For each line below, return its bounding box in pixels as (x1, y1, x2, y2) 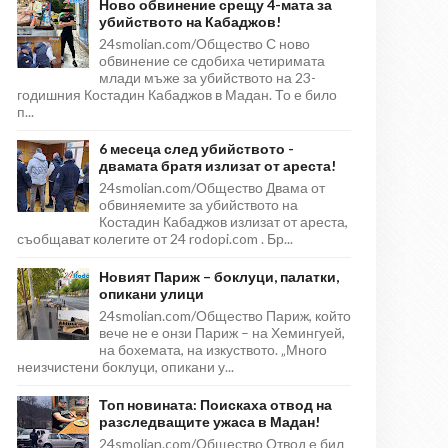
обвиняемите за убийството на (99, 196, 298, 214)
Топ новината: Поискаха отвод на (99, 395, 332, 413)
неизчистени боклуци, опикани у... (17, 358, 234, 376)
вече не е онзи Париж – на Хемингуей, (99, 324, 345, 342)
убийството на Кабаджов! (99, 12, 281, 30)
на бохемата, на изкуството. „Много (99, 341, 327, 359)
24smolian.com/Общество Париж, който (99, 307, 351, 325)
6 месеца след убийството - (99, 140, 294, 158)
